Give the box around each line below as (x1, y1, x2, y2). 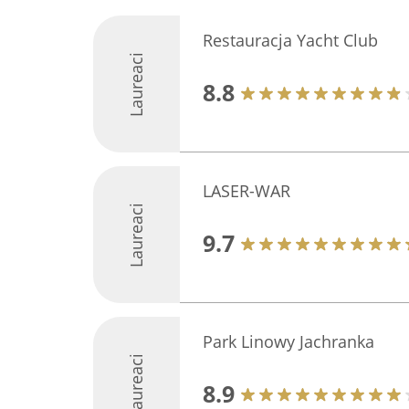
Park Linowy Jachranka (203, 330, 374, 352)
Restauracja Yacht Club (203, 29, 378, 51)
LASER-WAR (203, 180, 290, 202)
